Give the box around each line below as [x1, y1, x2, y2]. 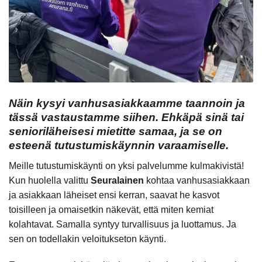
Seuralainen [91, 175, 144, 185]
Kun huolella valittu [9, 175, 91, 185]
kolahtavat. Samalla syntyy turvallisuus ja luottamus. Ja [9, 219, 236, 229]
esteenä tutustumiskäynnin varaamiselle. [9, 139, 232, 152]
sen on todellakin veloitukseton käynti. [9, 233, 166, 244]
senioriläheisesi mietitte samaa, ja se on [9, 125, 222, 138]
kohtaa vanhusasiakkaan [144, 175, 250, 185]
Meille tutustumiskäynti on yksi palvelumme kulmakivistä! [9, 160, 244, 171]
